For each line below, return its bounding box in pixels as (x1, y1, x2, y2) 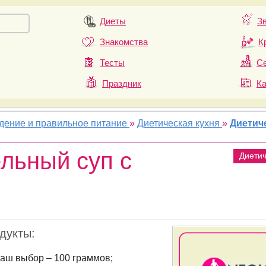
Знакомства (100, 37, 148, 47)
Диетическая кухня (137, 118, 220, 128)
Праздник (102, 78, 141, 88)
